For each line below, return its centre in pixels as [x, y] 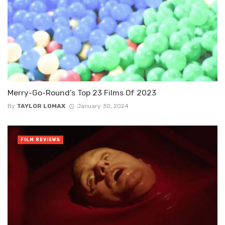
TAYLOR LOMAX [41, 106]
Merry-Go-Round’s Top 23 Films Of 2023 [82, 93]
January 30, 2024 [102, 106]
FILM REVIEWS [40, 140]
